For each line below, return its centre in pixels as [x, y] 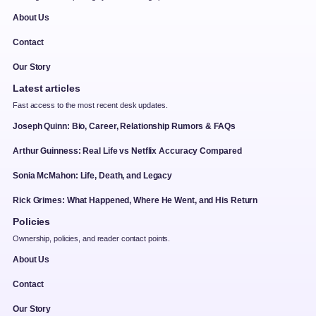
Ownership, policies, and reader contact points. [92, 239]
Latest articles [47, 89]
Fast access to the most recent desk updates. [90, 105]
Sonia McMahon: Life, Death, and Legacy [93, 176]
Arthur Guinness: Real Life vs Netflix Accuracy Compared [127, 151]
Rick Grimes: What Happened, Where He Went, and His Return [135, 201]
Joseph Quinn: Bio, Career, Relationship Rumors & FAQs [124, 127]
